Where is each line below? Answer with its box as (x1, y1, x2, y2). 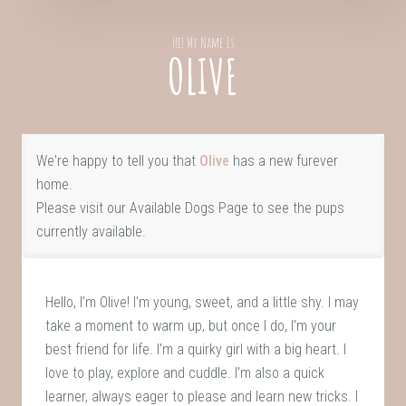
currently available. (35, 222, 146, 240)
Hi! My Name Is (171, 33, 234, 52)
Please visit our (35, 198, 130, 217)
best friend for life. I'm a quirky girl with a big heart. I (45, 340, 347, 358)
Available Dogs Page (129, 198, 248, 217)
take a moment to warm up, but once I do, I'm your (45, 316, 337, 334)
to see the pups (247, 198, 344, 217)
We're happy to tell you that (35, 151, 199, 169)
